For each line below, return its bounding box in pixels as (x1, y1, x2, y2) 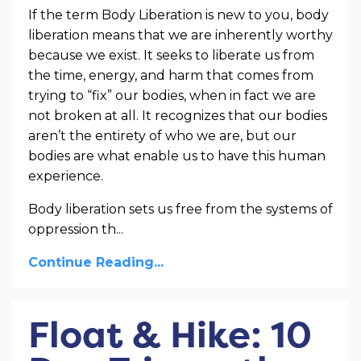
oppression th (28, 221, 116, 237)
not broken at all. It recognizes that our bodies (28, 107, 327, 123)
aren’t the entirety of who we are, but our (28, 127, 297, 143)
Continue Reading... (28, 254, 164, 270)
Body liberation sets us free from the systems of (28, 201, 333, 217)
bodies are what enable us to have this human (28, 147, 326, 164)
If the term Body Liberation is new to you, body (28, 6, 329, 23)
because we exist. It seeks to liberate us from (28, 47, 314, 63)
